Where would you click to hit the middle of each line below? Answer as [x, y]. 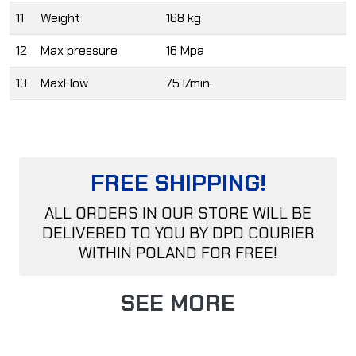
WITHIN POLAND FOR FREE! [178, 253]
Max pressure [79, 51]
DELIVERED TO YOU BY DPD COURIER [178, 233]
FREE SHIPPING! [178, 184]
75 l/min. [189, 83]
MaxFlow [64, 83]
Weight [60, 18]
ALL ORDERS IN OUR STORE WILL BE [178, 213]
